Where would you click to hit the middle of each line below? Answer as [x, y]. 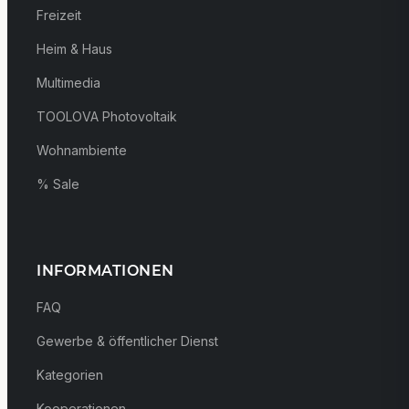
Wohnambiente [82, 151]
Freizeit [59, 16]
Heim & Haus [74, 49]
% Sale [58, 184]
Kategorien [70, 374]
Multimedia [68, 83]
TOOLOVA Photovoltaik [107, 117]
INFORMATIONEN [105, 270]
